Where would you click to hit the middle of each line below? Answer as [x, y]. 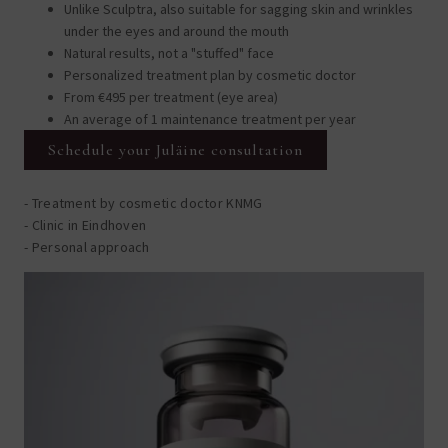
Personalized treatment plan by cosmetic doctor [210, 74]
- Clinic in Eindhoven [85, 224]
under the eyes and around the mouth [176, 30]
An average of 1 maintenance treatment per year [210, 118]
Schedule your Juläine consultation [175, 149]
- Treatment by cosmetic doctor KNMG [143, 202]
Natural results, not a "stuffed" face [169, 52]
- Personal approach [87, 246]
